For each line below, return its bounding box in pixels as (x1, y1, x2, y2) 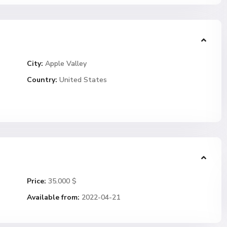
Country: (27, 75, 57, 85)
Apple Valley (45, 59, 87, 68)
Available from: (27, 193, 80, 202)
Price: (27, 176, 46, 186)
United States (57, 75, 107, 85)
